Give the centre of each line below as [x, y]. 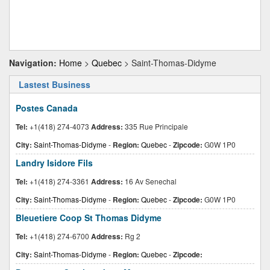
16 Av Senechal [150, 181]
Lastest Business [55, 84]
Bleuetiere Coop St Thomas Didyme [89, 218]
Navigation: [33, 63]
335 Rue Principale [155, 126]
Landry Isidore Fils [54, 163]
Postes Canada [47, 108]
